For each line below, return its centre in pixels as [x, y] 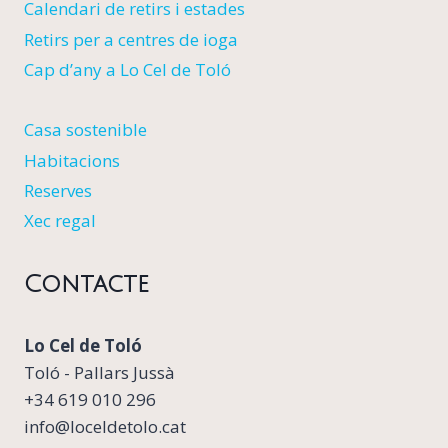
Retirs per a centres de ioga [131, 39]
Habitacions [72, 160]
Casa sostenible [85, 130]
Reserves [58, 191]
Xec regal [60, 221]
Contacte [86, 284]
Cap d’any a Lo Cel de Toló [127, 69]
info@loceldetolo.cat [105, 427]
